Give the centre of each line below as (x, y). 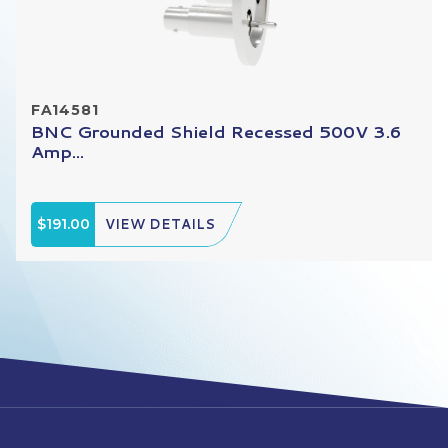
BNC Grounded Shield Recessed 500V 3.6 (216, 130)
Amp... (57, 150)
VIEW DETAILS (160, 223)
